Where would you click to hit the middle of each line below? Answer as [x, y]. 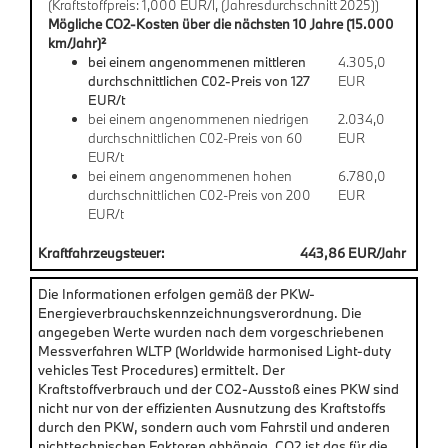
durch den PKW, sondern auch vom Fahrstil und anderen [214, 426]
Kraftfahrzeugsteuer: [101, 252]
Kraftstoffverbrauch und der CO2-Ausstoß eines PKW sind [218, 388]
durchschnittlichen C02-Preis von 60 [195, 137]
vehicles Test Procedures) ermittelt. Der [161, 369]
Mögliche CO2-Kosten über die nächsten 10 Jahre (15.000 [221, 23]
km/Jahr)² [77, 42]
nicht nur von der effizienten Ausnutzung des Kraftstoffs [212, 407]
